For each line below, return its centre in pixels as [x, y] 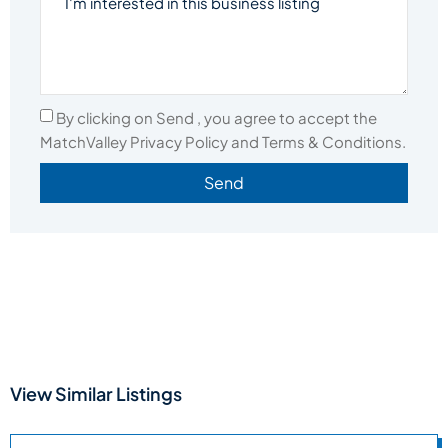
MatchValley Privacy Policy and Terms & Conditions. [223, 141]
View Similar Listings [96, 393]
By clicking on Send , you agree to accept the [216, 117]
